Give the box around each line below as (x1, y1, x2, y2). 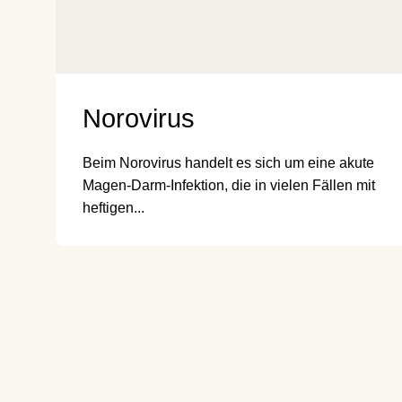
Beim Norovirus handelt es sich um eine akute (83, 155, 374, 171)
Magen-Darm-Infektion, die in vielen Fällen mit (83, 178, 375, 194)
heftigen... (83, 200, 144, 216)
